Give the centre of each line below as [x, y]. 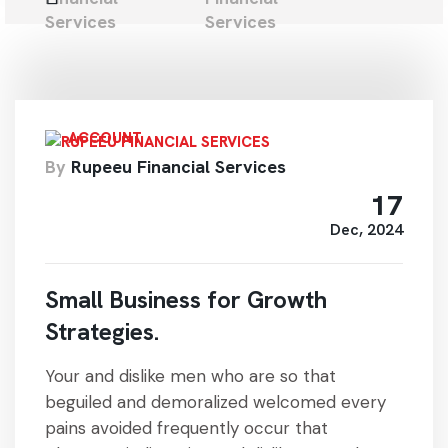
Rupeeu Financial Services [178, 166]
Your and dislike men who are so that [190, 376]
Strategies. [102, 331]
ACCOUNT [105, 138]
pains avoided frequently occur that [186, 428]
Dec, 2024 [366, 229]
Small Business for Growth [186, 299]
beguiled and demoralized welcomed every [215, 402]
